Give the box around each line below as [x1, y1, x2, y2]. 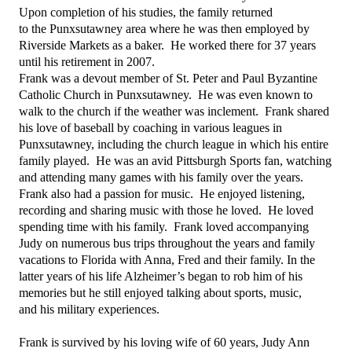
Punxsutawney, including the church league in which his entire [19, 137, 328, 151]
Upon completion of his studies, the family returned [19, 5, 273, 19]
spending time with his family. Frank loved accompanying [19, 220, 309, 233]
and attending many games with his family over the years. [19, 170, 306, 184]
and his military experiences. [19, 302, 166, 316]
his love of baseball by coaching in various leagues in [19, 121, 282, 134]
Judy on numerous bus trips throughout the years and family [19, 236, 315, 250]
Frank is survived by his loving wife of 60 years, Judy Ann [19, 335, 310, 349]
